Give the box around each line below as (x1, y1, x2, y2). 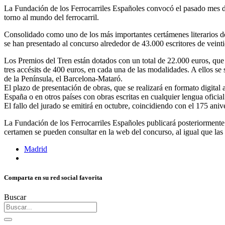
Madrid (24, 144, 47, 153)
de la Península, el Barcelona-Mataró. (4, 74, 123, 83)
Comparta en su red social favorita (4, 174, 102, 182)
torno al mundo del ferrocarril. (4, 13, 99, 22)
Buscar (4, 193, 26, 202)
